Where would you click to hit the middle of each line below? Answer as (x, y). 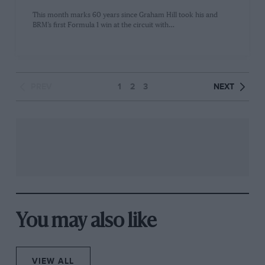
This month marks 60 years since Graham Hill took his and (125, 15)
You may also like (86, 222)
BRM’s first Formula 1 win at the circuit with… (104, 25)
